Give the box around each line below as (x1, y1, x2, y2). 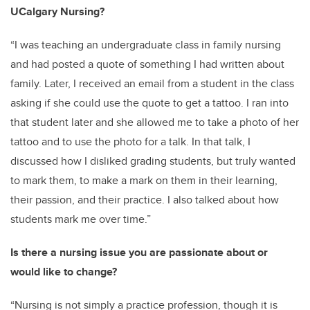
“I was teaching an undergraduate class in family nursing (10, 37, 281, 53)
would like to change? (10, 264, 117, 280)
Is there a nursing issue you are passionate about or (10, 244, 268, 261)
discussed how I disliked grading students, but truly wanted (10, 153, 295, 170)
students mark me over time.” (10, 211, 151, 228)
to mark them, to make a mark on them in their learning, (10, 172, 277, 189)
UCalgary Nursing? (10, 3, 104, 20)
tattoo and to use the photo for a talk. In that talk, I (10, 134, 250, 150)
